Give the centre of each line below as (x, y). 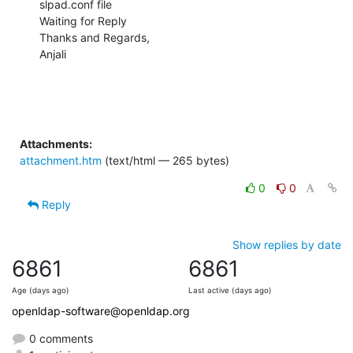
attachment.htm (61, 160)
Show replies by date (287, 244)
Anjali (53, 54)
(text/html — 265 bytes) (165, 160)
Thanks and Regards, (95, 37)
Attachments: (56, 143)
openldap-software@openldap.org (101, 310)
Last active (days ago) (230, 290)
